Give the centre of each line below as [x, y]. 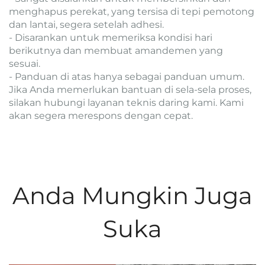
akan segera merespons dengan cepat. [101, 116]
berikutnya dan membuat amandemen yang [116, 51]
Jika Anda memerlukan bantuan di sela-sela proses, [130, 90]
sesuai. [25, 64]
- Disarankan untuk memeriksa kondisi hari [111, 38]
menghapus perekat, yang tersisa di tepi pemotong [132, 12]
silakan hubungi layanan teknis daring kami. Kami [126, 103]
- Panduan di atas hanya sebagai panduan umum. [127, 77]
